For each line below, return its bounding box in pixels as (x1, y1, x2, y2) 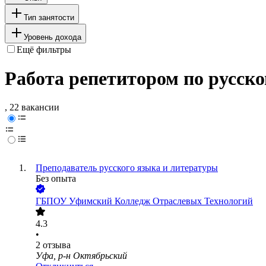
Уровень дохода (24, 32, 81, 42)
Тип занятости (24, 12, 74, 22)
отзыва (43, 240, 71, 251)
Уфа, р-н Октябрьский (36, 251, 127, 261)
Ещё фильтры (17, 44, 71, 55)
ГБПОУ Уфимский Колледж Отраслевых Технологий (36, 196, 253, 207)
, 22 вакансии (5, 102, 59, 113)
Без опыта (36, 173, 76, 184)
